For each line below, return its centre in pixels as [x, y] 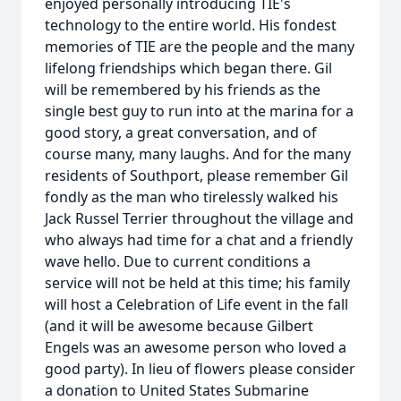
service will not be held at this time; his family [197, 283]
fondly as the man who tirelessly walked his [192, 197]
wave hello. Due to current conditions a [178, 261]
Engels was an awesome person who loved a [196, 347]
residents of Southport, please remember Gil [196, 175]
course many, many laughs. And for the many [198, 154]
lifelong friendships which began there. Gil [188, 68]
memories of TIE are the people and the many [200, 47]
